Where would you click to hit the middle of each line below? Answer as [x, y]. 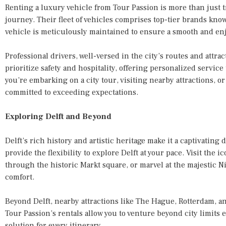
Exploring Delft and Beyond [58, 116]
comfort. [20, 177]
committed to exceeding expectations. [72, 92]
